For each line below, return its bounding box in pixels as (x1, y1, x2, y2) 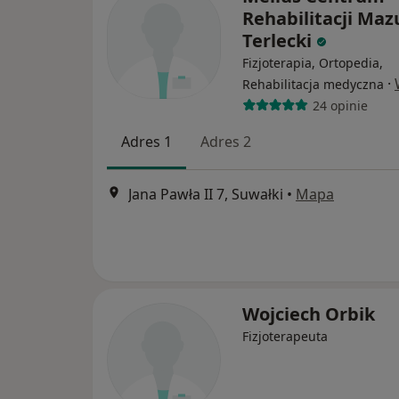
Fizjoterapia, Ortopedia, (242, 54, 383, 71)
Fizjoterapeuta (242, 328, 328, 345)
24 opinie (312, 96, 368, 114)
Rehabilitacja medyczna (242, 76, 384, 93)
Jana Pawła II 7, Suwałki (128, 184, 283, 205)
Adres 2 (200, 132, 251, 151)
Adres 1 (121, 132, 172, 151)
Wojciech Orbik (242, 302, 375, 326)
